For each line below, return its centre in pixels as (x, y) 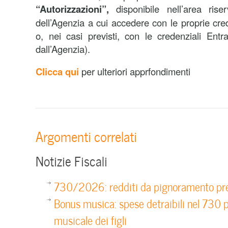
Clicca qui (59, 72)
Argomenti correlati (86, 135)
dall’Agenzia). (63, 49)
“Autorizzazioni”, (72, 9)
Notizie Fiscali (72, 160)
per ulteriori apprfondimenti (136, 71)
